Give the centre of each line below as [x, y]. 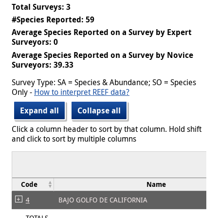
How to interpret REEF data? [82, 92]
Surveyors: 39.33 [43, 64]
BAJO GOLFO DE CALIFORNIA [103, 200]
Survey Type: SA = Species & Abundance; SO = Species [104, 82]
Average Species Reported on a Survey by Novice [102, 55]
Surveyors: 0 [35, 42]
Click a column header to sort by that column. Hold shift [107, 129]
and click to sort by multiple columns [74, 138]
